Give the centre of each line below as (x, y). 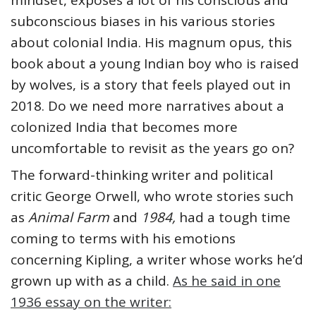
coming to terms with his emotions (123, 239)
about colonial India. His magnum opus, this (151, 43)
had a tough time (235, 218)
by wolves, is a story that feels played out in (151, 85)
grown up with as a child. (92, 281)
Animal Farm (71, 218)
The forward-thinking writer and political (142, 175)
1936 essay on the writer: (91, 302)
